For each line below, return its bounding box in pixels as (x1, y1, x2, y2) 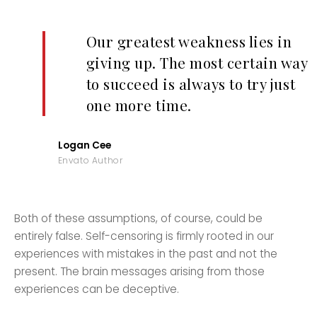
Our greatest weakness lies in (86, 31, 292, 51)
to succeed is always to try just (86, 74, 296, 93)
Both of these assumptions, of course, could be (14, 210, 263, 226)
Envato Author (57, 154, 123, 166)
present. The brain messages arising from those (14, 263, 265, 279)
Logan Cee (57, 138, 111, 152)
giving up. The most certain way (86, 52, 308, 72)
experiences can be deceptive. (14, 281, 180, 296)
